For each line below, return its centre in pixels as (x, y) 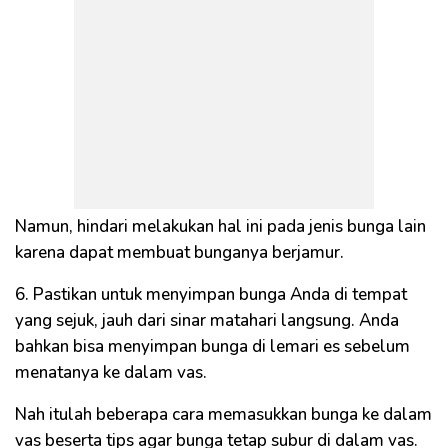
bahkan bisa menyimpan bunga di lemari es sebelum (212, 346)
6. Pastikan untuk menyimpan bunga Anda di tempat (211, 294)
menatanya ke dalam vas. (111, 372)
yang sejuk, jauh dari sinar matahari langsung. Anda (207, 320)
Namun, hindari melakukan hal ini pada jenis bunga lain (220, 226)
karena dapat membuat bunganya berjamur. (179, 252)
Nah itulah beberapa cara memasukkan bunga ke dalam (223, 414)
